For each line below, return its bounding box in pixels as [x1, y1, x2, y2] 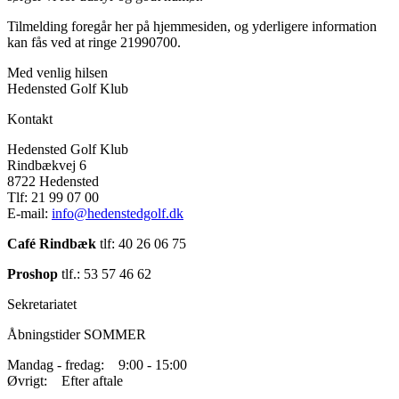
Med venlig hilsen [7, 64, 108, 80]
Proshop [7, 265, 58, 281]
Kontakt [7, 110, 53, 126]
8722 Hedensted [7, 173, 99, 189]
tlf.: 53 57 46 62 [58, 265, 151, 281]
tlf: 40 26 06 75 [96, 235, 186, 251]
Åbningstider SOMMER [7, 326, 146, 342]
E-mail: [7, 205, 52, 221]
